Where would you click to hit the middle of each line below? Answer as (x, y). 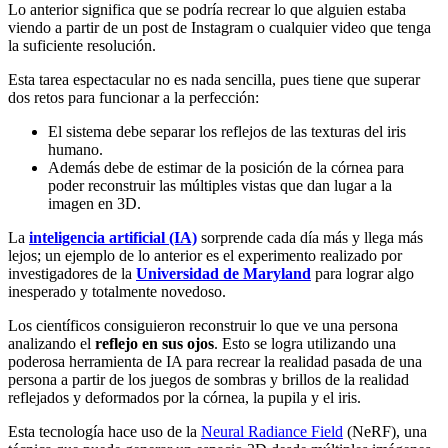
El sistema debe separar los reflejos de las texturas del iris (227, 131)
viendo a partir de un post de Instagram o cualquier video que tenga (219, 27)
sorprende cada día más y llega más (310, 237)
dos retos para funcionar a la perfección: (133, 97)
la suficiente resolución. (82, 45)
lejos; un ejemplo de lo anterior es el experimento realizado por (205, 255)
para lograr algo (362, 273)
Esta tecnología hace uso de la (104, 431)
